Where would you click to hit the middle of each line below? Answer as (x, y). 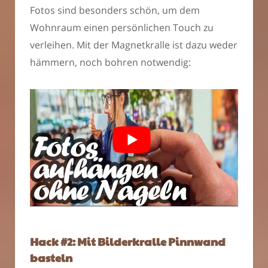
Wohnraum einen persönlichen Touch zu (122, 28)
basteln (51, 257)
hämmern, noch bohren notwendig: (110, 63)
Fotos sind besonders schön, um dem (115, 10)
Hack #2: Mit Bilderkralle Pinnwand (128, 241)
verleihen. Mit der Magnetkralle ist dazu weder (134, 45)
